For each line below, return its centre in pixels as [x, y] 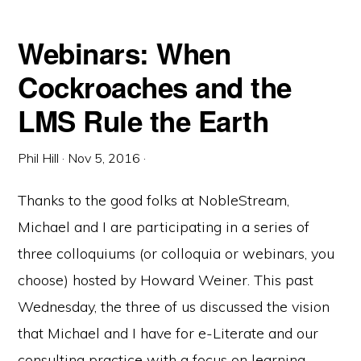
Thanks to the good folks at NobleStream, [154, 200]
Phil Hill [39, 158]
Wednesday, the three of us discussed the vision [174, 307]
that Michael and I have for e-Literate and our [168, 333]
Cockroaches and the [155, 87]
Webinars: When [124, 53]
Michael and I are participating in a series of [164, 227]
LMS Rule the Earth [143, 121]
